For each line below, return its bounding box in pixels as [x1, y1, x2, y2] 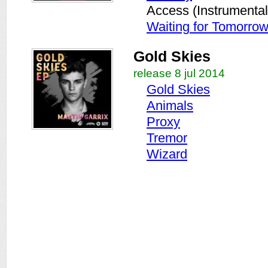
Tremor [147, 130, 187, 145]
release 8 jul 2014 [133, 67, 225, 80]
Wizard [147, 147, 187, 162]
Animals [147, 98, 193, 113]
